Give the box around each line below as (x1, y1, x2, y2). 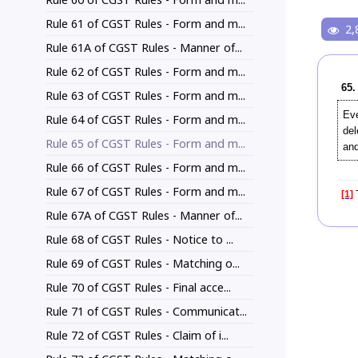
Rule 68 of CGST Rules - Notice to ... (46, 232, 233, 248)
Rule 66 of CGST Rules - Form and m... (46, 160, 245, 176)
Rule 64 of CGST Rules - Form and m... (46, 112, 245, 128)
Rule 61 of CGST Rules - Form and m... (46, 16, 245, 32)
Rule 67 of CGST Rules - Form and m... (46, 184, 245, 200)
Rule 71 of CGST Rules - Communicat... (46, 304, 247, 320)
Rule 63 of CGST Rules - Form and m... (46, 88, 245, 104)
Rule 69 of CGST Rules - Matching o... (46, 256, 240, 272)
